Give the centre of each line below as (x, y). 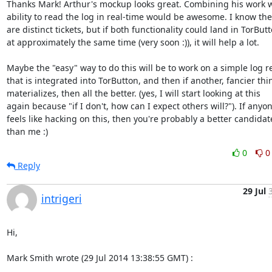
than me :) (27, 131)
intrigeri (61, 199)
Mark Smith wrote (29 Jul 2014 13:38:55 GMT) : (100, 258)
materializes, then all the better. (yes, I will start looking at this (133, 93)
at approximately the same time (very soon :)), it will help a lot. (133, 42)
